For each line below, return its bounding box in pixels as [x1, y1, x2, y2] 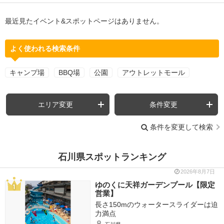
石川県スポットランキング [58, 151, 166, 162]
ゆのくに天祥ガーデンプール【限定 [94, 180, 215, 189]
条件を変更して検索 [150, 122, 213, 131]
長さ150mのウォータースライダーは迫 [94, 200, 218, 208]
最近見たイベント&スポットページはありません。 [5, 16, 163, 25]
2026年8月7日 [180, 168, 215, 174]
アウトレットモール [122, 68, 185, 76]
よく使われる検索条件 [10, 44, 80, 52]
